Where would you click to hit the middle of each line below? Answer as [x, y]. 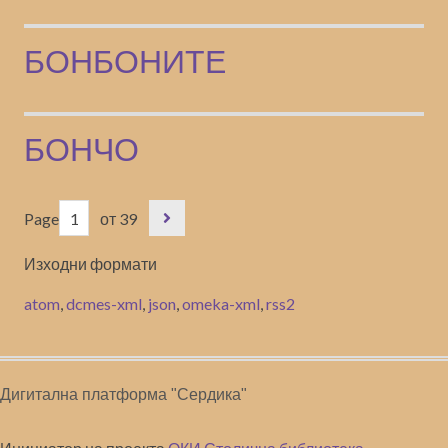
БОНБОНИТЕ [125, 62]
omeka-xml [221, 303]
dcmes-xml [104, 303]
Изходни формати [90, 263]
